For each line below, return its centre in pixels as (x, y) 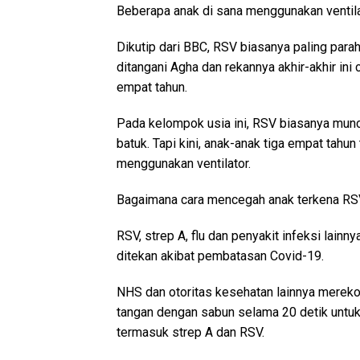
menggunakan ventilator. (184, 164)
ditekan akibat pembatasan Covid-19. (220, 256)
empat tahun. (152, 88)
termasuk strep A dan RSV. (190, 333)
